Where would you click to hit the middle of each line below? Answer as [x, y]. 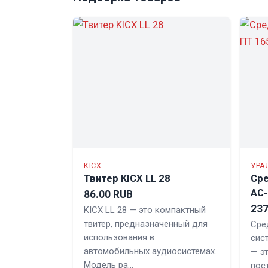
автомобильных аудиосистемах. [150, 252]
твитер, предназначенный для [146, 224]
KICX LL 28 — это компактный [145, 210]
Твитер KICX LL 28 [127, 179]
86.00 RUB [108, 195]
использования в [119, 238]
